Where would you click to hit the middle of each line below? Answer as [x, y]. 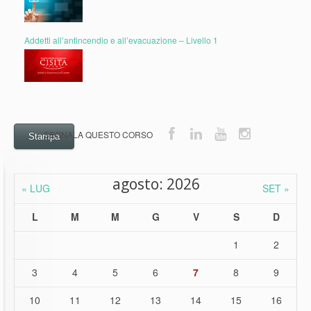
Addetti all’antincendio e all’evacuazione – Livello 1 [121, 40]
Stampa [44, 136]
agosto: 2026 [156, 184]
